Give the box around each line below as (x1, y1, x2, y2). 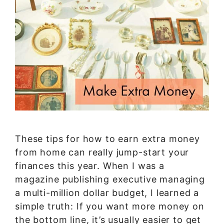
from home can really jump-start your (15, 146, 189, 157)
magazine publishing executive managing (15, 173, 205, 184)
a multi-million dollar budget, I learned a (15, 187, 199, 198)
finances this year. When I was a (15, 160, 164, 171)
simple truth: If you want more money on (15, 200, 204, 211)
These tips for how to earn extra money (15, 133, 200, 144)
